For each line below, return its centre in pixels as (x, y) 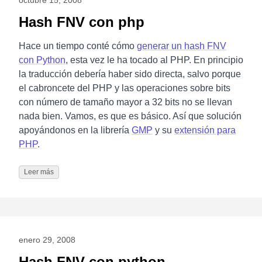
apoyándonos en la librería (75, 130)
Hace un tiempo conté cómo (78, 46)
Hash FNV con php (82, 22)
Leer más (39, 172)
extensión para (205, 130)
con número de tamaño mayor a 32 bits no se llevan (125, 102)
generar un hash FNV (182, 46)
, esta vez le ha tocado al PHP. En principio (154, 60)
